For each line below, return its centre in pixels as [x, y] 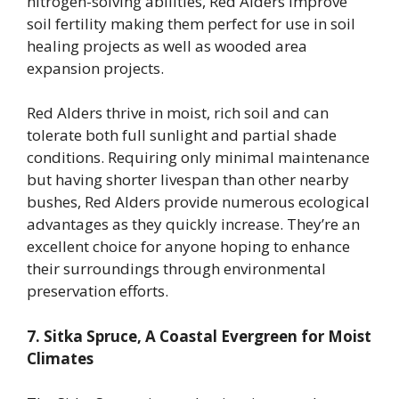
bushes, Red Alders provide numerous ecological [198, 202]
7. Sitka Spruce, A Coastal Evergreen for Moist [199, 336]
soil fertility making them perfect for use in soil [191, 23]
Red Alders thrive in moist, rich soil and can [178, 113]
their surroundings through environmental [176, 269]
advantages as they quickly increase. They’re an [193, 224]
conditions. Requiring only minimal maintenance [198, 158]
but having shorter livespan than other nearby [188, 180]
